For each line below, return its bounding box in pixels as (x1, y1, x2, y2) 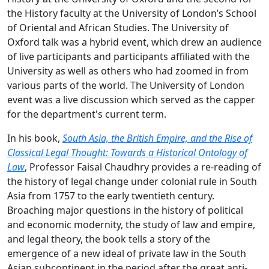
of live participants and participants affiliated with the (7, 49, 250, 63)
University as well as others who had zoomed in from (7, 64, 249, 77)
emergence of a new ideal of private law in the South (7, 246, 246, 260)
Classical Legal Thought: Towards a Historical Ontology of (7, 145, 247, 159)
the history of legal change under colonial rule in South (7, 174, 257, 188)
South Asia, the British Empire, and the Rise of (62, 131, 252, 145)
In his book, (7, 131, 62, 145)
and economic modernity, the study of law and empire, (7, 217, 255, 231)
